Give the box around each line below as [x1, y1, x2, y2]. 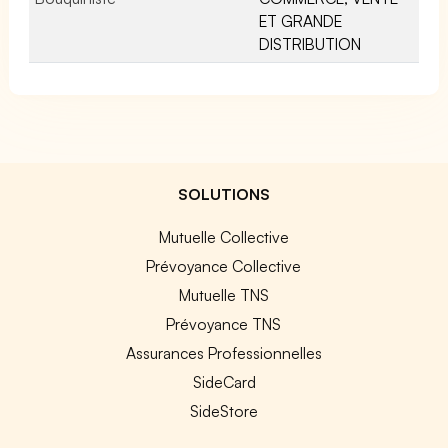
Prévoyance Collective [146, 255, 302, 276]
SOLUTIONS [178, 183, 270, 204]
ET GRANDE [259, 10, 343, 31]
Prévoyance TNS [166, 313, 282, 334]
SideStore [190, 400, 258, 421]
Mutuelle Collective [158, 226, 289, 247]
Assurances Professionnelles [125, 342, 322, 363]
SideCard [192, 371, 256, 392]
